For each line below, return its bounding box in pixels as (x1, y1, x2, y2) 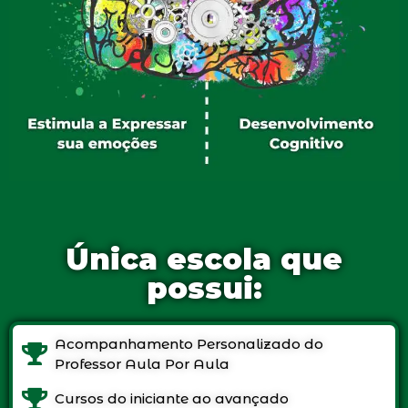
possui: (146, 270, 262, 306)
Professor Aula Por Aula (55, 354, 230, 372)
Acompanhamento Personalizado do (55, 334, 324, 352)
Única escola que (66, 240, 342, 277)
